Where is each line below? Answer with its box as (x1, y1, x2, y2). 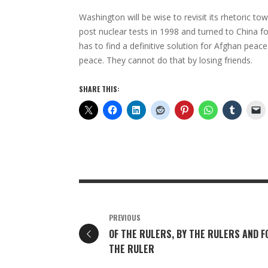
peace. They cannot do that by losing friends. (79, 54, 252, 66)
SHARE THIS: (79, 84, 120, 95)
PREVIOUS (109, 212, 141, 223)
